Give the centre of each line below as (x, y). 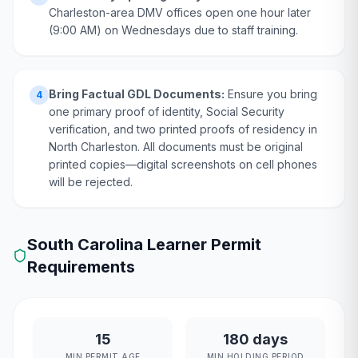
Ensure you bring (271, 94)
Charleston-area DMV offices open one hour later (180, 12)
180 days (255, 339)
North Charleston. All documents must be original (176, 147)
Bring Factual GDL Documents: (137, 94)
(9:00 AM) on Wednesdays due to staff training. (173, 30)
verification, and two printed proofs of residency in (183, 129)
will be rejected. (91, 182)
